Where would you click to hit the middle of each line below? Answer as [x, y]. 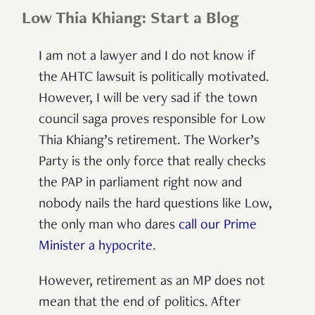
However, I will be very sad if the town [148, 99]
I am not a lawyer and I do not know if [147, 57]
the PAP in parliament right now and [140, 183]
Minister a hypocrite [96, 246]
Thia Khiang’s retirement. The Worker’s [149, 141]
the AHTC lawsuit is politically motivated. [154, 78]
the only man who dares [109, 225]
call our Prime [218, 225]
